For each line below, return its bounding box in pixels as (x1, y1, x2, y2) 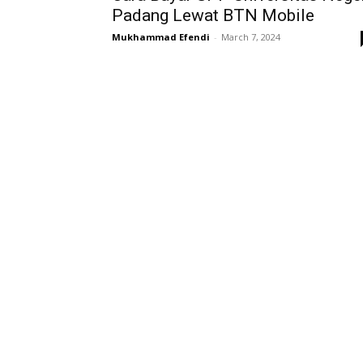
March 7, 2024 (221, 31, 280, 44)
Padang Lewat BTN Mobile (112, 6, 314, 26)
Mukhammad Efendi (112, 31, 210, 44)
